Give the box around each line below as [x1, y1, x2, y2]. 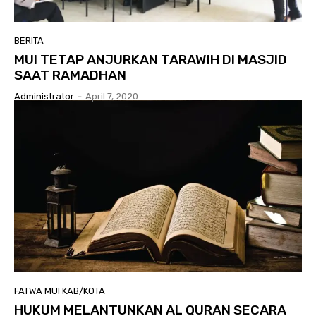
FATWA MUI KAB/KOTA [14, 286, 105, 297]
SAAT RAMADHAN [14, 66, 126, 83]
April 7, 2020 [85, 90, 138, 102]
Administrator [14, 90, 74, 102]
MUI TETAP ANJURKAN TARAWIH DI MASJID [14, 51, 287, 68]
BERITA [14, 35, 44, 46]
